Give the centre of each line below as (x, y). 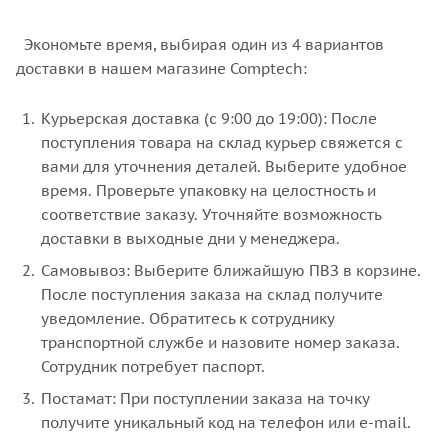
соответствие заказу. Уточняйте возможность (211, 214)
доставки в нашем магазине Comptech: (161, 68)
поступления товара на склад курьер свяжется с (222, 142)
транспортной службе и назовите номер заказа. (220, 342)
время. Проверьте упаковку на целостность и (208, 190)
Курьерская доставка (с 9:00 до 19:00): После (209, 118)
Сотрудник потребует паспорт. (153, 366)
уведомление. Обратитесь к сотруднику (187, 318)
